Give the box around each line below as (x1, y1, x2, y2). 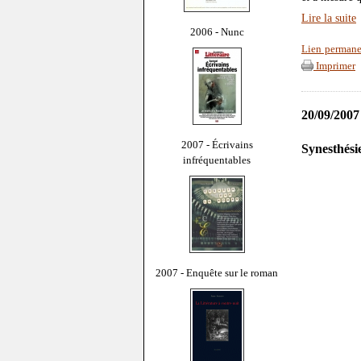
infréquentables (183, 153, 251, 166)
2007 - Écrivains (180, 138, 253, 151)
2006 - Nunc (189, 25, 244, 38)
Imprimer (313, 60, 355, 73)
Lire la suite (301, 11, 356, 25)
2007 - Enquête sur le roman (156, 266, 278, 279)
